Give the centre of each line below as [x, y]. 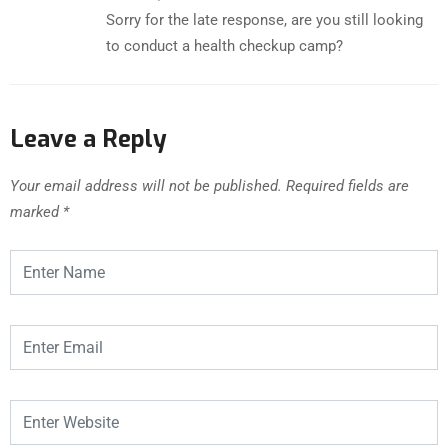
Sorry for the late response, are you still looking [264, 19]
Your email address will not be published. [146, 185]
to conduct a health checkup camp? [224, 45]
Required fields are [347, 185]
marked [36, 211]
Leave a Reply [88, 138]
